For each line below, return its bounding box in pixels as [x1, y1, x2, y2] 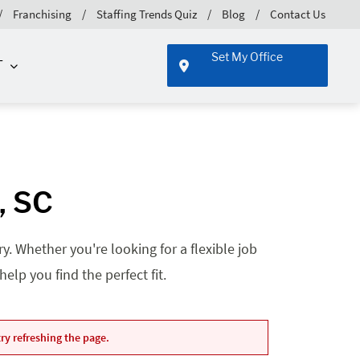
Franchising [13, 6, 72, 22]
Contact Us [270, 6, 325, 22]
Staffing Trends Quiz [96, 6, 197, 22]
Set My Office [211, 50, 284, 64]
